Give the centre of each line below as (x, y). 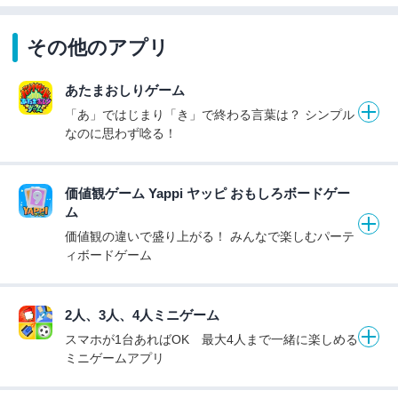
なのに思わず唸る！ (121, 133)
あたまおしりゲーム (125, 90)
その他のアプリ (98, 47)
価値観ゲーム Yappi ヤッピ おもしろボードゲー (207, 193)
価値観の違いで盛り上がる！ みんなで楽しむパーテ (210, 236)
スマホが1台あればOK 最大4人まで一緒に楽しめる (211, 339)
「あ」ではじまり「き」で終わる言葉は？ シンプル (210, 114)
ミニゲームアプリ (115, 358)
